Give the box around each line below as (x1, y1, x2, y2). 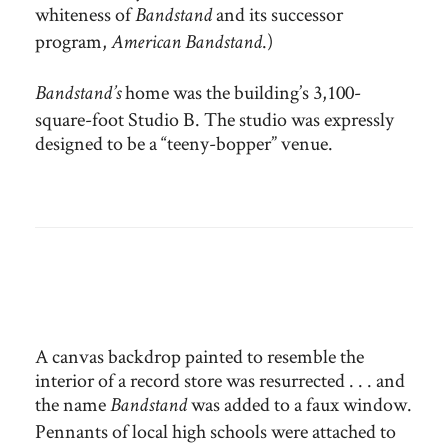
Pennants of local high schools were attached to (35, 418, 396, 444)
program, (35, 28, 111, 54)
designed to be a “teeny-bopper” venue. (35, 130, 333, 156)
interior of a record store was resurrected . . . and (35, 367, 405, 393)
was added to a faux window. (187, 391, 412, 417)
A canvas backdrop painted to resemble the (35, 343, 364, 369)
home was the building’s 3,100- (121, 79, 361, 105)
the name (35, 391, 110, 417)
